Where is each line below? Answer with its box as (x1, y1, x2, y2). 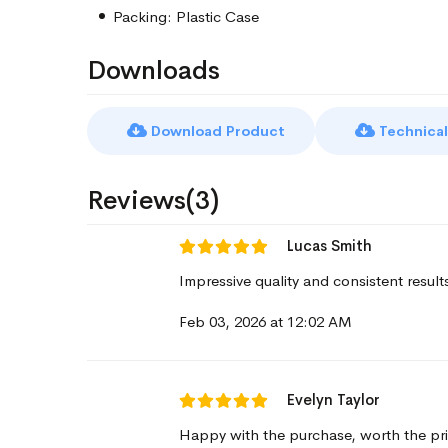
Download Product (147, 122, 285, 140)
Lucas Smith (287, 236, 372, 255)
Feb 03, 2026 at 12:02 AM (179, 312, 352, 331)
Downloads (87, 54, 220, 87)
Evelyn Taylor (287, 390, 380, 409)
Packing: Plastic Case (113, 7, 259, 26)
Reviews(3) (87, 184, 219, 217)
